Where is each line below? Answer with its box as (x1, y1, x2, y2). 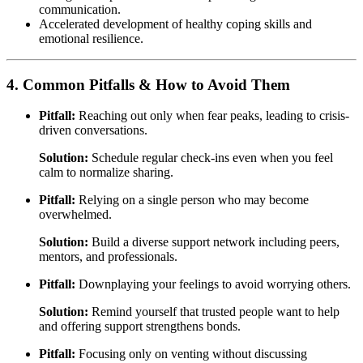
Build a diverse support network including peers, (88, 235, 340, 250)
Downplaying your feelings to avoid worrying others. (75, 277, 351, 292)
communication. (39, 2, 121, 16)
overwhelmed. (39, 207, 112, 222)
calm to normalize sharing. (39, 165, 173, 180)
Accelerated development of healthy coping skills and (39, 16, 312, 31)
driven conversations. (39, 123, 147, 138)
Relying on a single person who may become (75, 193, 309, 207)
